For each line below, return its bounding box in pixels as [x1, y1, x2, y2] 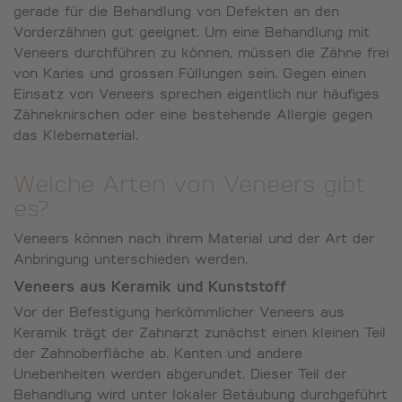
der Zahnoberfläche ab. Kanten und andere [13, 347, 302, 362]
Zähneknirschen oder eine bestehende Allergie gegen [13, 109, 372, 123]
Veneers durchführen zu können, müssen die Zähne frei [13, 47, 389, 61]
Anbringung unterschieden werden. [13, 253, 248, 267]
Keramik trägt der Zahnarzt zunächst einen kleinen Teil [13, 327, 386, 341]
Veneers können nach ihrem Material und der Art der [13, 232, 374, 247]
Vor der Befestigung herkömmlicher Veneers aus [13, 306, 345, 320]
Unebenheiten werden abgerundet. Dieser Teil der [13, 368, 346, 382]
